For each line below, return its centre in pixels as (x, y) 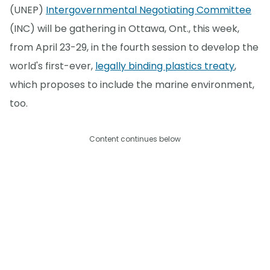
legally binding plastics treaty (165, 66)
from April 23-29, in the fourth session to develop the (134, 47)
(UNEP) (28, 10)
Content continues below (135, 139)
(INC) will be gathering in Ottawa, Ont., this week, (124, 28)
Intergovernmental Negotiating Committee (149, 10)
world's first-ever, (52, 66)
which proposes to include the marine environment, (132, 84)
